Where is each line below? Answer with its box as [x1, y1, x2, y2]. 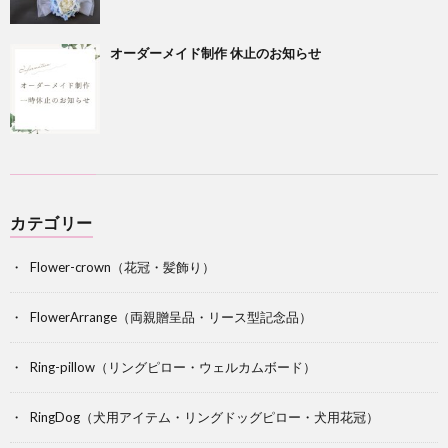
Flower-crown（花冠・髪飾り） [30, 259, 215, 276]
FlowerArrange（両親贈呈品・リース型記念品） [30, 309, 312, 326]
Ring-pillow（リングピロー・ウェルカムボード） [30, 359, 316, 376]
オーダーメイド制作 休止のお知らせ [110, 45, 321, 62]
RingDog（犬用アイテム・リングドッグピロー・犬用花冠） [30, 409, 379, 426]
